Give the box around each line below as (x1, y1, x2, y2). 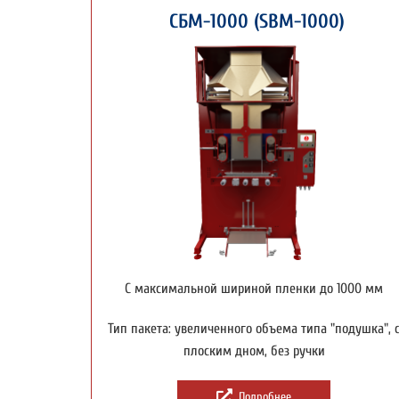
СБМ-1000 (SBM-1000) (163, 9, 345, 33)
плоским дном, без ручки (183, 342, 325, 359)
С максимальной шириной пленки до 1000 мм (125, 280, 384, 297)
